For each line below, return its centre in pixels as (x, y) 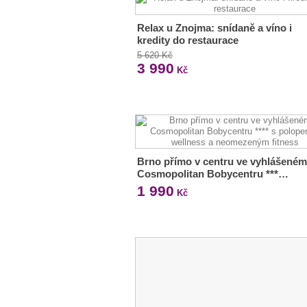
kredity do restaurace (188, 40)
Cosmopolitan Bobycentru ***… (213, 174)
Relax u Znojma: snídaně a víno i (214, 28)
